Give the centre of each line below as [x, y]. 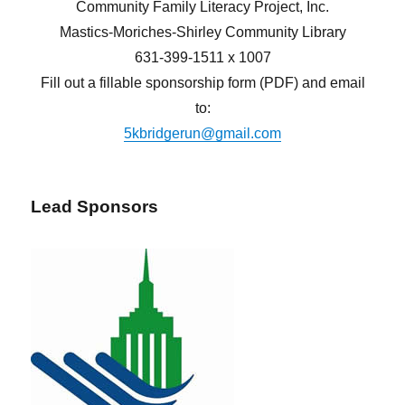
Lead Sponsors [95, 207]
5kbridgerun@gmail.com [202, 134]
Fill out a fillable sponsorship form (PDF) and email [202, 83]
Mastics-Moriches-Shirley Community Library [202, 33]
